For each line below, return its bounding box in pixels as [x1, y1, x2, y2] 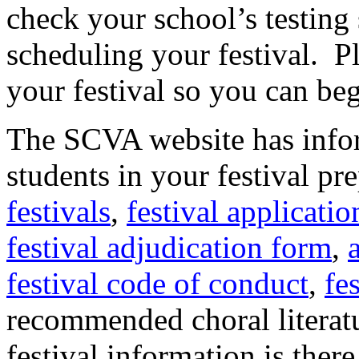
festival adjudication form [6, 230, 332, 264]
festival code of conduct [6, 266, 309, 301]
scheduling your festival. [6, 37, 318, 71]
